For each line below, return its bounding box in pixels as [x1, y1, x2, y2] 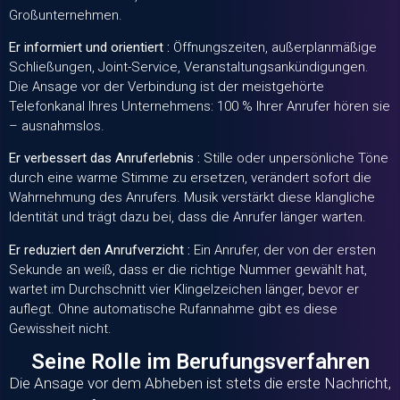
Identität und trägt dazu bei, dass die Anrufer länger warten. [9, 209, 366, 226]
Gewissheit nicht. [9, 320, 112, 337]
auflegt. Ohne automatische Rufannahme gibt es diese [9, 300, 337, 317]
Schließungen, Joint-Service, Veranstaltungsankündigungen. [9, 59, 369, 76]
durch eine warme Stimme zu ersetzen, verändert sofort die [9, 170, 371, 187]
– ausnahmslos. [9, 118, 104, 135]
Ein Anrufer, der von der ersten [190, 241, 376, 258]
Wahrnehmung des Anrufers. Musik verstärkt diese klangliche [9, 189, 375, 206]
